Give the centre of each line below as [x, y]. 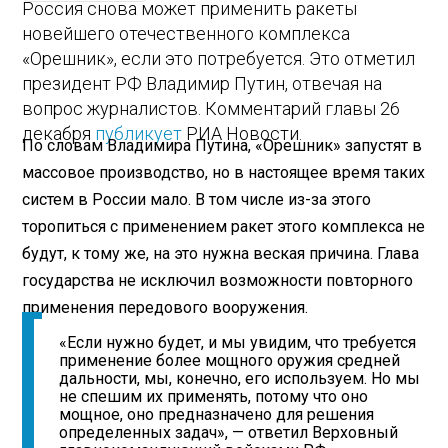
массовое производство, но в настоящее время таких [224, 172]
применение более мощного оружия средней [230, 361]
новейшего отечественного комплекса [186, 34]
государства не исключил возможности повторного [218, 280]
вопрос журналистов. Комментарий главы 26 [211, 109]
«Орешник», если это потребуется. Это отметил [219, 59]
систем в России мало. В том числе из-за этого [197, 199]
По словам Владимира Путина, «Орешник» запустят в [222, 145]
